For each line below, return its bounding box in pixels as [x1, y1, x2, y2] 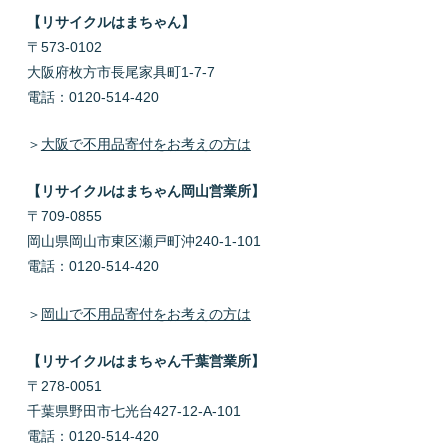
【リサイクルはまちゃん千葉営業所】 [26, 353, 265, 370]
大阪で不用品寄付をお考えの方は [40, 136, 251, 153]
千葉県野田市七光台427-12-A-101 [26, 403, 241, 420]
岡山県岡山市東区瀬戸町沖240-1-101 [26, 233, 261, 250]
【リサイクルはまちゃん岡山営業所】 [26, 183, 265, 200]
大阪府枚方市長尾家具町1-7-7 [26, 63, 215, 80]
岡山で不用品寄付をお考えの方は [40, 305, 251, 322]
